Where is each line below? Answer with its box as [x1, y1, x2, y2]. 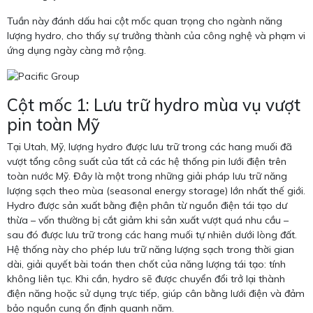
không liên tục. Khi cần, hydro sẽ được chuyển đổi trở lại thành [7, 272, 285, 286]
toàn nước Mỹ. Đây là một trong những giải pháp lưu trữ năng [7, 170, 287, 183]
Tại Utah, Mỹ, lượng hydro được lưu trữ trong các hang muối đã [7, 140, 292, 154]
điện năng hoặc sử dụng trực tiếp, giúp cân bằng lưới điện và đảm [7, 287, 305, 300]
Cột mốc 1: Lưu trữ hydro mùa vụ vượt [7, 94, 300, 116]
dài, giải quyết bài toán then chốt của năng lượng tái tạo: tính [7, 258, 286, 271]
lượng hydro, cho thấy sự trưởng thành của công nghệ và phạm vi [7, 29, 305, 43]
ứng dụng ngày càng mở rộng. [7, 44, 146, 57]
